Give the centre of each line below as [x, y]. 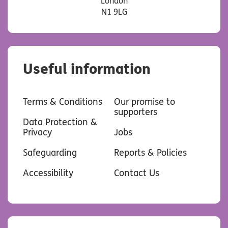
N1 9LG [114, 12]
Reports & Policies [150, 153]
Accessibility [48, 173]
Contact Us [137, 173]
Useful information [87, 69]
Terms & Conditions [63, 102]
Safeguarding [50, 153]
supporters [136, 112]
